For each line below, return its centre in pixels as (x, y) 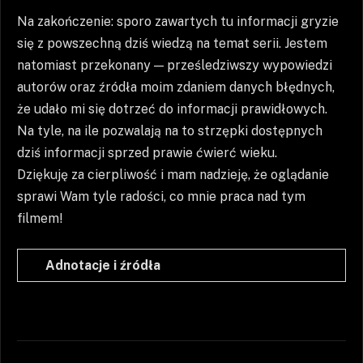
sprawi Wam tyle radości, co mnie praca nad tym (161, 196)
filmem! (40, 218)
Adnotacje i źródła (103, 266)
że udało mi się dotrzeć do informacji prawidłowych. (172, 109)
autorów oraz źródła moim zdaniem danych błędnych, (176, 87)
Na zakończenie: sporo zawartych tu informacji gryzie (178, 21)
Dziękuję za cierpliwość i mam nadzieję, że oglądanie (173, 174)
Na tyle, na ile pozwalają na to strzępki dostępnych (170, 130)
